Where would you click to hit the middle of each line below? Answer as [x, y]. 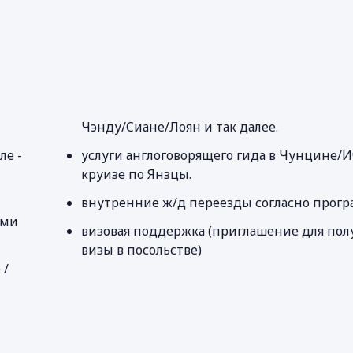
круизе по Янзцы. [136, 174]
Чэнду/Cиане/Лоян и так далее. [179, 127]
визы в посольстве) [141, 250]
